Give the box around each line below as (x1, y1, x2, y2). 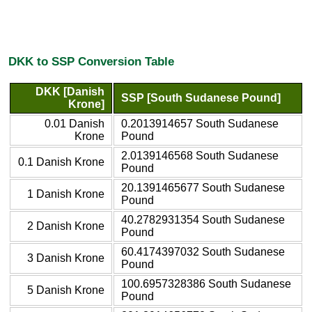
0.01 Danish (45, 117, 104, 130)
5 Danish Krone (27, 283, 104, 296)
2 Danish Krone (27, 219, 104, 232)
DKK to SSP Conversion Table (8, 54, 174, 69)
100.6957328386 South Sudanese (121, 277, 291, 290)
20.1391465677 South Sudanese (121, 181, 285, 194)
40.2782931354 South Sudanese (121, 213, 285, 226)
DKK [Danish (36, 85, 104, 97)
